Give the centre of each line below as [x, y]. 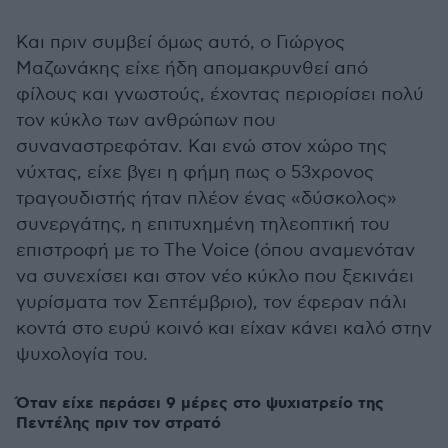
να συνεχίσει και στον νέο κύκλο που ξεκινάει [215, 276]
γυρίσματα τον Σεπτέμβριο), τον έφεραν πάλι [211, 302]
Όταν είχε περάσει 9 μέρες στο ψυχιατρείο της [200, 403]
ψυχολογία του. [82, 354]
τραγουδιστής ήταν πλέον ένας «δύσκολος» [206, 198]
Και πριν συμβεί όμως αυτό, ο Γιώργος [180, 42]
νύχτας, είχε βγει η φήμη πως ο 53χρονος [195, 172]
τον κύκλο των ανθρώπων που [146, 120]
